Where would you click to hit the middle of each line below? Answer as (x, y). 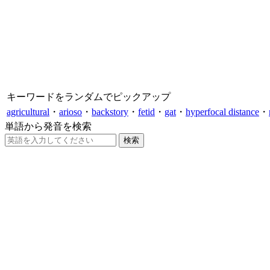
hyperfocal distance (222, 111)
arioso (71, 111)
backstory (110, 111)
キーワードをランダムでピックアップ (89, 96)
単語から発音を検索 (48, 126)
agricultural (28, 111)
